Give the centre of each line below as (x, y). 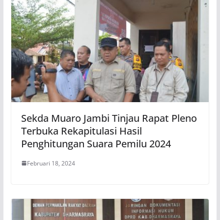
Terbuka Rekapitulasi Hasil (81, 131)
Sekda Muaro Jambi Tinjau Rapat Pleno (109, 118)
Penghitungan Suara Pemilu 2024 (96, 143)
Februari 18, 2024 (51, 163)
